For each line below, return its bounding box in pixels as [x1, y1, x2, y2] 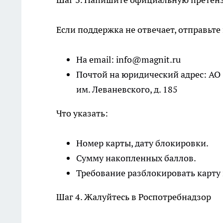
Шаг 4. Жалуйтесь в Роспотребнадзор [56, 191, 211, 203]
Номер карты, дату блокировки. [76, 137, 209, 149]
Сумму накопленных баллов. [76, 152, 196, 164]
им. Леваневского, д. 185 [76, 84, 178, 96]
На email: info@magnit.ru [76, 54, 181, 66]
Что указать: [56, 108, 108, 119]
